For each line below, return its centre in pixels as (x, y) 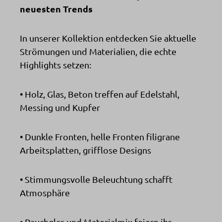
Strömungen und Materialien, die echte (98, 51)
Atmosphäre (45, 192)
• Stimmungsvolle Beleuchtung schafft (96, 179)
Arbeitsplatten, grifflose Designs (85, 150)
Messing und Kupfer (60, 107)
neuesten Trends (56, 8)
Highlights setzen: (55, 64)
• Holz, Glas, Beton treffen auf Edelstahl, (100, 94)
